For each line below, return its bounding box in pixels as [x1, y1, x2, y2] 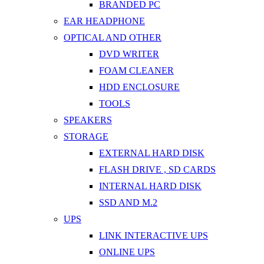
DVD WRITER [99, 48, 159, 59]
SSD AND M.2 [99, 197, 157, 207]
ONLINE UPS [99, 246, 155, 257]
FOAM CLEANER [99, 65, 174, 75]
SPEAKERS [64, 114, 112, 125]
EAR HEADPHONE [64, 15, 145, 26]
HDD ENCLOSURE [99, 81, 180, 92]
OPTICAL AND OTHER [64, 32, 161, 42]
